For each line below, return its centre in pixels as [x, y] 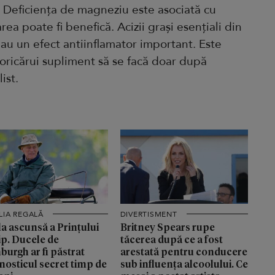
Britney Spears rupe [167, 227]
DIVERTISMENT [149, 214]
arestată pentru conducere [184, 251]
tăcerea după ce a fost [171, 239]
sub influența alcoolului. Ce [184, 263]
